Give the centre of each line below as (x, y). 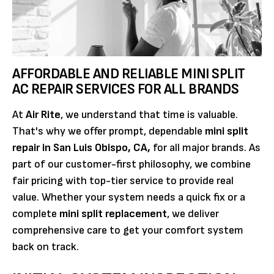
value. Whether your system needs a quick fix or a (129, 197)
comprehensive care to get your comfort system (128, 230)
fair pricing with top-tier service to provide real (123, 180)
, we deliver (193, 213)
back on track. (46, 246)
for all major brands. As (206, 147)
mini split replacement (113, 213)
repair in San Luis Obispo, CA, (81, 147)
